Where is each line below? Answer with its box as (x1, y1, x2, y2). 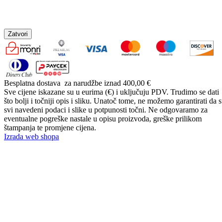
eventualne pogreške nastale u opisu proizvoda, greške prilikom (4, 114, 202, 123)
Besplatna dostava (4, 78, 60, 87)
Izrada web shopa (4, 132, 59, 141)
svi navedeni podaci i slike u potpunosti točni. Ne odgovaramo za (4, 105, 208, 114)
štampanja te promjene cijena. (4, 123, 96, 132)
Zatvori (8, 30, 28, 38)
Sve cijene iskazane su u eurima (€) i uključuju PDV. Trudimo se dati (4, 87, 219, 96)
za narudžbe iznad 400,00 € (60, 78, 151, 87)
